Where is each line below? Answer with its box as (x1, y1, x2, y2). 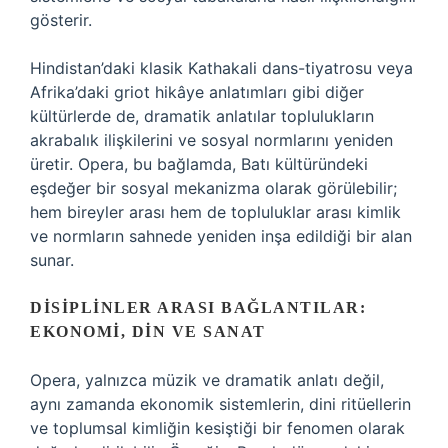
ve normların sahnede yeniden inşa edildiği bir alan (30, 226, 412, 246)
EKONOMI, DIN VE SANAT (30, 323, 266, 340)
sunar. (30, 250, 74, 270)
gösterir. (30, 10, 92, 30)
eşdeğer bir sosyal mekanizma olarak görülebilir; (30, 178, 397, 198)
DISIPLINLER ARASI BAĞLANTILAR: (30, 299, 366, 316)
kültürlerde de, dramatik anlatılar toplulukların (30, 106, 374, 126)
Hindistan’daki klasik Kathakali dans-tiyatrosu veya (30, 58, 413, 78)
